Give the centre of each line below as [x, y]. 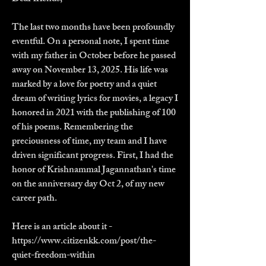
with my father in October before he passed [94, 57]
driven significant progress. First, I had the [93, 156]
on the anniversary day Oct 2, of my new [88, 185]
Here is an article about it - [62, 228]
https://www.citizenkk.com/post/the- [84, 242]
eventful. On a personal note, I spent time [91, 42]
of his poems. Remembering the [72, 128]
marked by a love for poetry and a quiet [84, 85]
